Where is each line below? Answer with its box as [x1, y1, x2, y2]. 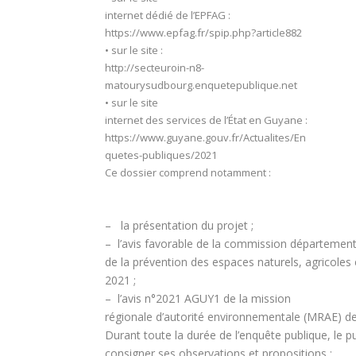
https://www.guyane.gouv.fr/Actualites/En [105, 130, 306, 145]
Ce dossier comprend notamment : [105, 165, 271, 180]
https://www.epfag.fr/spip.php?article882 [105, 25, 302, 41]
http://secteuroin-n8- [105, 60, 204, 75]
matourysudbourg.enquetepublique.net [105, 78, 300, 93]
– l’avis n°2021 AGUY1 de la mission [105, 290, 291, 306]
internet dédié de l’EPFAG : [105, 8, 230, 23]
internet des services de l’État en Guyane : [105, 113, 308, 128]
